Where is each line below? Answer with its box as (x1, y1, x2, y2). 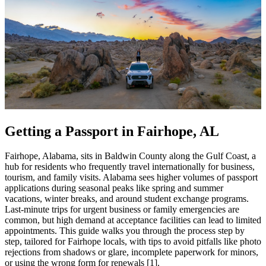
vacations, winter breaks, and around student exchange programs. (5, 194, 249, 204)
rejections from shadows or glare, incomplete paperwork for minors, (5, 247, 258, 258)
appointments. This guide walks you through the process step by (5, 226, 245, 236)
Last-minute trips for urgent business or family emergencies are (5, 204, 239, 215)
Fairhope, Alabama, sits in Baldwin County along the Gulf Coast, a (5, 151, 256, 161)
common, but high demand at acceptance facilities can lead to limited (5, 215, 261, 226)
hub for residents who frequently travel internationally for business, (5, 161, 255, 172)
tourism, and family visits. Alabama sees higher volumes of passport (5, 172, 258, 183)
